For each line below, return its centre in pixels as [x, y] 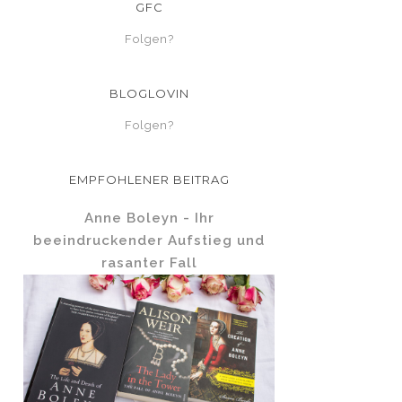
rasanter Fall [149, 263]
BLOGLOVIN [149, 93]
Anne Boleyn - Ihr [149, 218]
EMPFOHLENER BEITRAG [149, 179]
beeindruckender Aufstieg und [149, 240]
